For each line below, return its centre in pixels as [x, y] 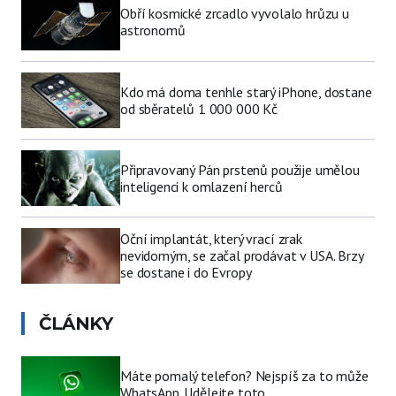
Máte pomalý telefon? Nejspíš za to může [244, 375]
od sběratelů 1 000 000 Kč [199, 108]
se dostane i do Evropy [186, 273]
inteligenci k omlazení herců [202, 186]
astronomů [153, 30]
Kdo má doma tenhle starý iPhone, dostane [246, 91]
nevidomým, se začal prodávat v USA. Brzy [242, 256]
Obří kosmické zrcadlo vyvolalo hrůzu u [235, 14]
